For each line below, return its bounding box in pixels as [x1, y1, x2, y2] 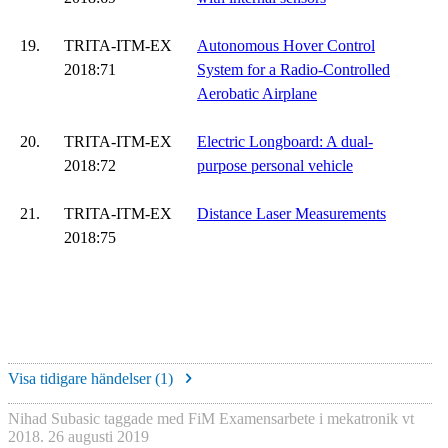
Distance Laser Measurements [197, 205, 386, 222]
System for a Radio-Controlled [197, 61, 390, 78]
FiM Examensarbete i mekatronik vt [188, 409, 414, 427]
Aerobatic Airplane [197, 85, 317, 102]
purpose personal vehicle [197, 157, 353, 174]
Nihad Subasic [8, 409, 100, 427]
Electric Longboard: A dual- [197, 133, 373, 150]
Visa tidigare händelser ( [8, 370, 160, 388]
